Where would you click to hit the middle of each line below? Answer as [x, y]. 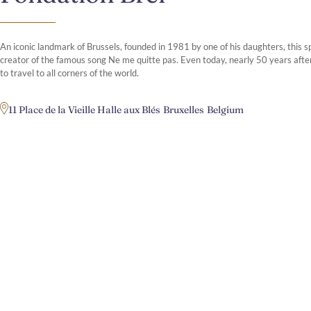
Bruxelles [184, 109]
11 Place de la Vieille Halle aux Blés [84, 109]
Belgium [225, 109]
